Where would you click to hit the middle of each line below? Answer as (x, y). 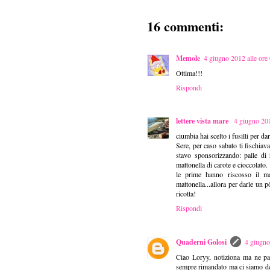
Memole (188, 58)
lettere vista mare (203, 121)
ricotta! (186, 194)
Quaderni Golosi (201, 242)
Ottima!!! (189, 73)
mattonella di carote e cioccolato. (222, 165)
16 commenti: (185, 27)
